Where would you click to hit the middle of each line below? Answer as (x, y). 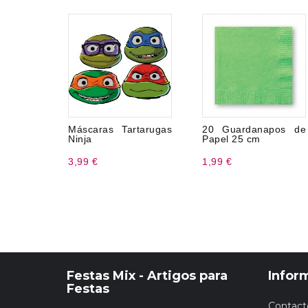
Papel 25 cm (231, 139)
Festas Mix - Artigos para (147, 276)
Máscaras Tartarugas (120, 129)
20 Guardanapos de (254, 129)
